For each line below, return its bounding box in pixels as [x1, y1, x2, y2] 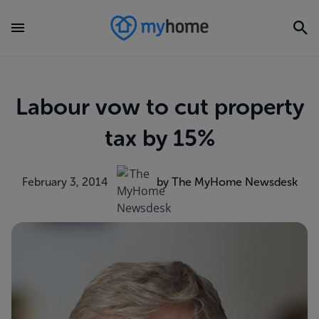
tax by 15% [104, 125, 215, 152]
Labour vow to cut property [15, 93, 304, 120]
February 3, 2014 [21, 175, 108, 189]
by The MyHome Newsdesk [156, 175, 298, 189]
